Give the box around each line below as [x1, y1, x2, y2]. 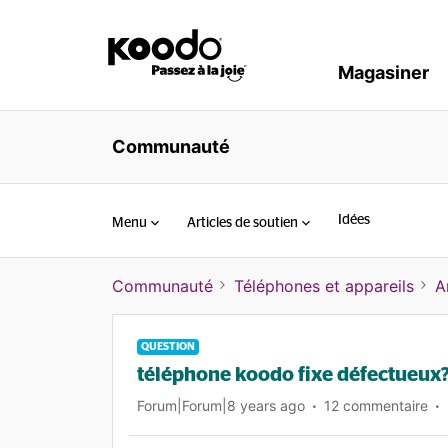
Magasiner [338, 62, 429, 83]
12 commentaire [324, 397, 428, 414]
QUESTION [141, 341, 195, 352]
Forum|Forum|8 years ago [137, 397, 305, 414]
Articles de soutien [187, 215, 298, 230]
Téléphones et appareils [234, 276, 414, 296]
